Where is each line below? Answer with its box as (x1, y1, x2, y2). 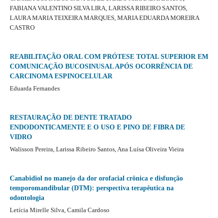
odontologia (9, 194, 44, 202)
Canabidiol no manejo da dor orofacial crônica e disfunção (9, 175, 183, 182)
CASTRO (9, 24, 35, 32)
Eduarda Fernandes (9, 85, 60, 92)
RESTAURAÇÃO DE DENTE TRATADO (9, 114, 132, 122)
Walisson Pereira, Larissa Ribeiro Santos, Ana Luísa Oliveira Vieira (9, 145, 184, 153)
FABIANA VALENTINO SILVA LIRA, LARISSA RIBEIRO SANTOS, (9, 4, 187, 12)
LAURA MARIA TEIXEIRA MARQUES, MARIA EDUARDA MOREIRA (9, 14, 199, 22)
